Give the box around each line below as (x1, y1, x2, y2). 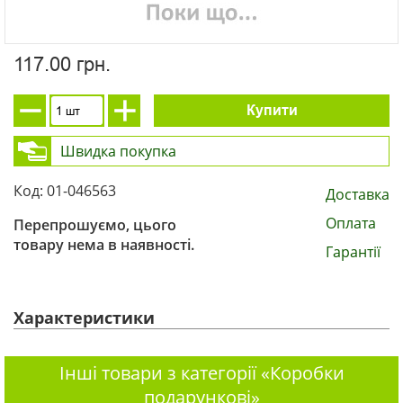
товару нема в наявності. (13, 235, 194, 255)
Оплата (326, 213, 376, 233)
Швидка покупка (60, 141, 176, 161)
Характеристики (13, 307, 155, 328)
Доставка (326, 184, 390, 204)
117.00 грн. (13, 53, 111, 76)
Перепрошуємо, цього (13, 215, 176, 235)
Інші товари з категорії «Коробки (58, 361, 345, 385)
